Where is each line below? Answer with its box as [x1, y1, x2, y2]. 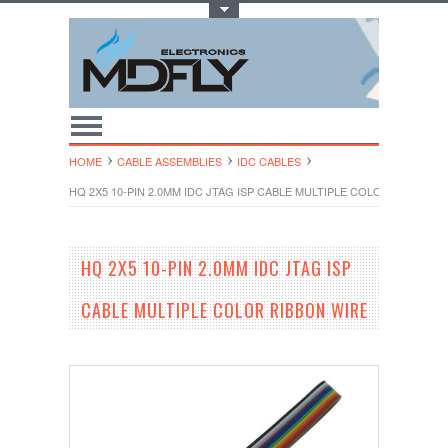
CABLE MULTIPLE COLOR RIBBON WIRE [81, 297, 368, 323]
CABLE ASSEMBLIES [117, 153, 222, 169]
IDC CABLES [237, 153, 301, 169]
